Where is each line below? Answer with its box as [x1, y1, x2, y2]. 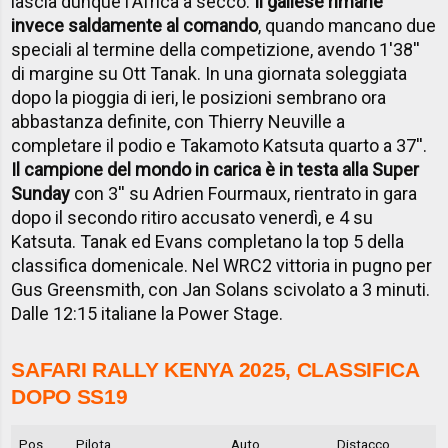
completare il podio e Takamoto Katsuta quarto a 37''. [11, 135, 428, 157]
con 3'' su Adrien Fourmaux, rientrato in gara [70, 183, 418, 205]
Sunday [11, 183, 71, 205]
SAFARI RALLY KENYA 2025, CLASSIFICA [11, 358, 419, 382]
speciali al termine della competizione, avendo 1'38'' [11, 39, 421, 61]
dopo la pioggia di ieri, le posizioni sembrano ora [11, 87, 387, 109]
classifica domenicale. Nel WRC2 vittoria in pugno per [11, 255, 433, 277]
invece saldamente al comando [11, 15, 259, 37]
